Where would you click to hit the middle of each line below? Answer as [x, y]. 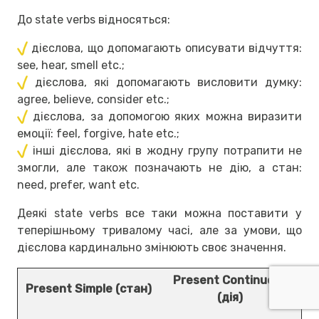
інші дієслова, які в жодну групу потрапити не [167, 150]
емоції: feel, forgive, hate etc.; [98, 133]
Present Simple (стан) [88, 288]
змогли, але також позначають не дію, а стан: [159, 167]
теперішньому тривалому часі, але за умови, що [159, 230]
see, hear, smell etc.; [72, 65]
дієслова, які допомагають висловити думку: [168, 82]
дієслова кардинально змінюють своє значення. [152, 247]
